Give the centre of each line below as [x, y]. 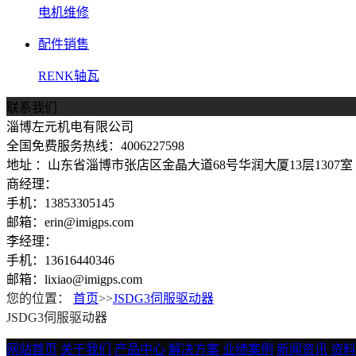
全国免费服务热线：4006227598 [95, 146]
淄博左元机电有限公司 [70, 127]
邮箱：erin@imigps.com [70, 222]
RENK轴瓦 [69, 76]
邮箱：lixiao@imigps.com [74, 279]
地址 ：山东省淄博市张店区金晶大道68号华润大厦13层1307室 [180, 165]
